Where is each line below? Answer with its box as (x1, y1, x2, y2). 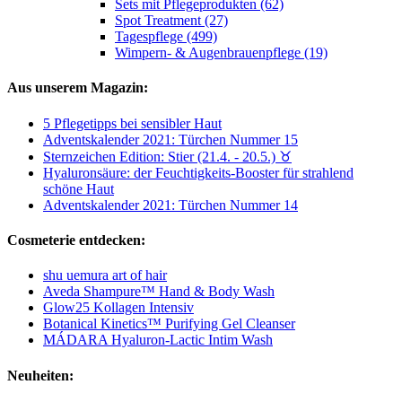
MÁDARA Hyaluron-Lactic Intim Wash (43, 332, 273, 348)
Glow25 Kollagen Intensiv (43, 300, 194, 316)
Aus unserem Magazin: (7, 80, 148, 96)
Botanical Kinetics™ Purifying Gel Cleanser (43, 316, 295, 332)
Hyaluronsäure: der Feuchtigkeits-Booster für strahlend (43, 164, 354, 180)
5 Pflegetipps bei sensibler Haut (43, 115, 222, 131)
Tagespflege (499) (115, 29, 217, 45)
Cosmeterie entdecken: (7, 232, 145, 248)
